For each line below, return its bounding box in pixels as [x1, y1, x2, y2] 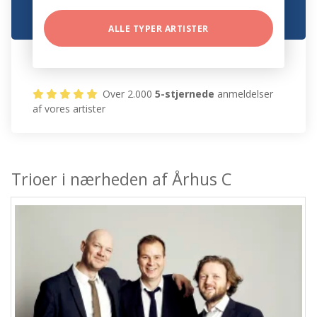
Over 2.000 [100, 87, 156, 101]
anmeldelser [214, 87, 274, 101]
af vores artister [33, 102, 106, 116]
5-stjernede [155, 87, 215, 101]
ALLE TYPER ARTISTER [108, 23, 209, 35]
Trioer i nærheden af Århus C [11, 168, 232, 191]
